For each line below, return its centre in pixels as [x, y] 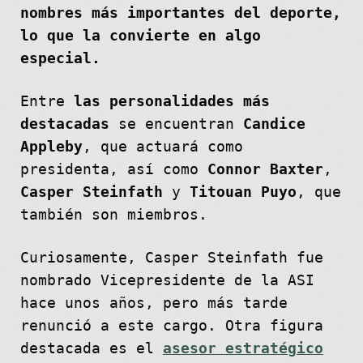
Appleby [51, 146]
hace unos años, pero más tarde [154, 303]
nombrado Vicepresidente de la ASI [167, 280]
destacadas [64, 124]
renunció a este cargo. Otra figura [171, 325]
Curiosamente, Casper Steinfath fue [171, 257]
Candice [274, 124]
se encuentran [176, 124]
